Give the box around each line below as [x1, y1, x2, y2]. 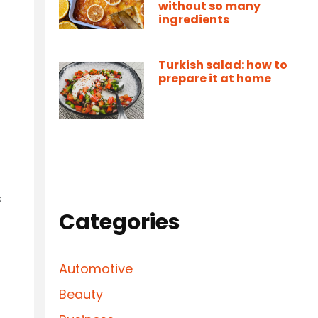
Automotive [59, 260, 133, 278]
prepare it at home [158, 70, 271, 87]
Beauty [59, 285, 103, 303]
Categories [59, 207, 180, 237]
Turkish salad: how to [158, 57, 287, 73]
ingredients [158, 11, 229, 28]
